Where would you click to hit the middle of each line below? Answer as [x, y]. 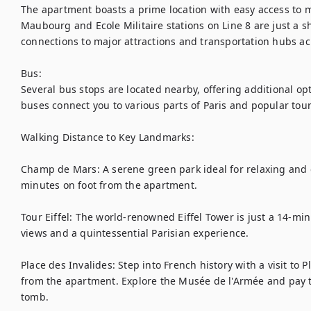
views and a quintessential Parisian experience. [135, 233]
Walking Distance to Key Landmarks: [108, 137]
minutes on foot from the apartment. [109, 185]
